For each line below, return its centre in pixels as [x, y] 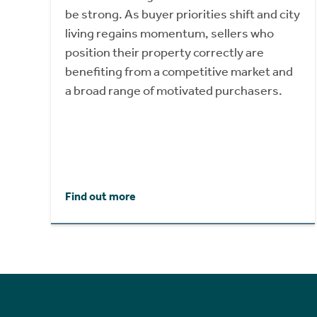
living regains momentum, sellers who [169, 33]
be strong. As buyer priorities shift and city [183, 14]
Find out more [100, 196]
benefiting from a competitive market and [179, 71]
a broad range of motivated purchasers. [174, 90]
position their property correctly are [165, 52]
